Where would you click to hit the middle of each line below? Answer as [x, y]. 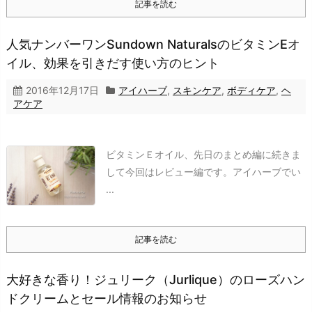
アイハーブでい [267, 172]
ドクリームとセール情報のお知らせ [107, 299]
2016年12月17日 [62, 91]
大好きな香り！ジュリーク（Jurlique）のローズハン [156, 280]
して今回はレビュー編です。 [169, 172]
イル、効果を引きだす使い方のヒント [113, 63]
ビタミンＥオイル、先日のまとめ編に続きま [203, 155]
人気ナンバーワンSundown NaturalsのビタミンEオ [153, 45]
